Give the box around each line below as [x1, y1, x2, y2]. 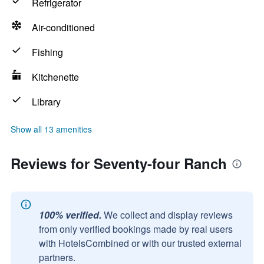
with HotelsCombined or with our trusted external [39, 236, 242, 250]
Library [32, 95, 61, 108]
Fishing [32, 45, 63, 59]
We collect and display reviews [104, 208, 233, 222]
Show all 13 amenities [11, 123, 92, 135]
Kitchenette [32, 70, 79, 84]
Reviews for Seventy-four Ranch [11, 153, 227, 173]
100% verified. [39, 208, 101, 222]
